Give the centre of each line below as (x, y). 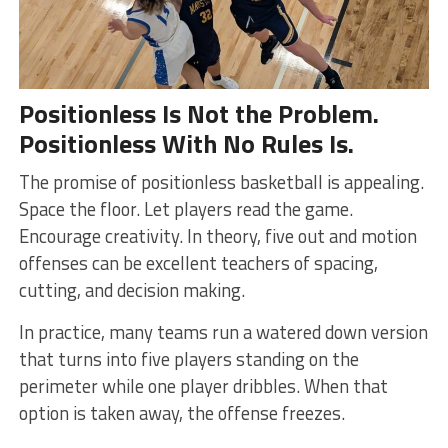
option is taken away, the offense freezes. (181, 412)
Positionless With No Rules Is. (186, 143)
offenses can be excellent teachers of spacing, (198, 262)
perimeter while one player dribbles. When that (203, 385)
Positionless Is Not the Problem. (198, 113)
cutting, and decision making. (131, 289)
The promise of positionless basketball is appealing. (221, 181)
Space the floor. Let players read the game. (185, 208)
